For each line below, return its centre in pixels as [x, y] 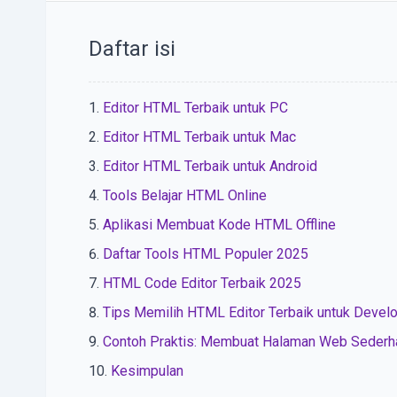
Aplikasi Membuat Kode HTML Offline [219, 225]
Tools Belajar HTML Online [185, 195]
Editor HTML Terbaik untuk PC [195, 108]
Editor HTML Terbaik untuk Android [210, 166]
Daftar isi [132, 49]
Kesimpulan [147, 371]
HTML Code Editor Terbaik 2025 [202, 283]
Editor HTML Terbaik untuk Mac [199, 137]
